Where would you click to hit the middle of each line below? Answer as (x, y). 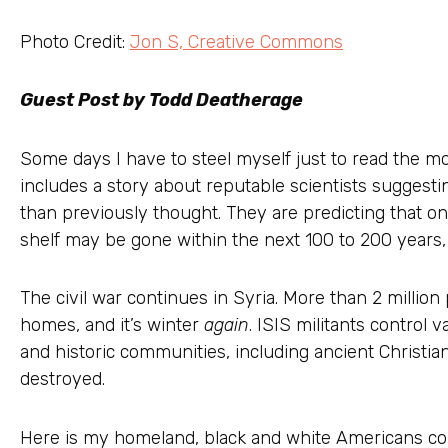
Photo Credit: (75, 41)
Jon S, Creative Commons (236, 41)
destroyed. (62, 379)
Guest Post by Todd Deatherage (161, 100)
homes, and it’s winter (112, 325)
